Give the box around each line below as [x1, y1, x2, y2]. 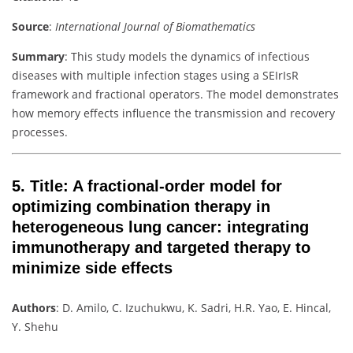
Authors [12, 300, 56, 316]
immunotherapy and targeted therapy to [12, 238, 310, 256]
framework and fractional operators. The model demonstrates [12, 87, 339, 102]
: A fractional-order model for [63, 176, 282, 195]
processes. [12, 124, 68, 140]
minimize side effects [12, 258, 173, 277]
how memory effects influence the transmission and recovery [12, 106, 335, 121]
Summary [12, 49, 65, 65]
